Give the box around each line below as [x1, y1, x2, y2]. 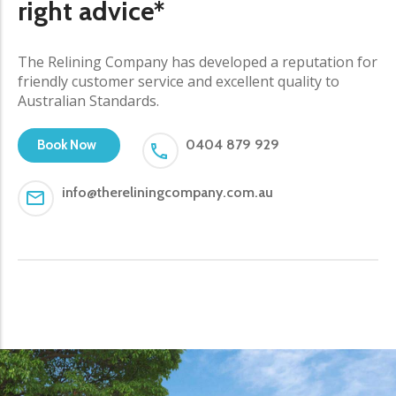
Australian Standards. [18, 90, 159, 110]
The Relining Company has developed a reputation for [18, 51, 377, 72]
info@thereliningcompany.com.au [62, 183, 273, 201]
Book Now [37, 136, 96, 153]
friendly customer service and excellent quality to [18, 71, 339, 91]
